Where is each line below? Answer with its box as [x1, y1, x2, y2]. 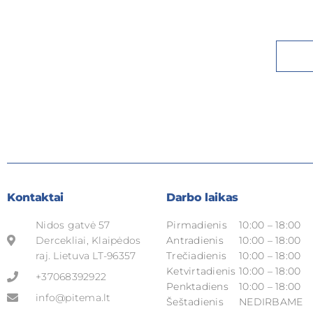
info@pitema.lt [36, 291, 111, 305]
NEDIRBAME [239, 296, 303, 309]
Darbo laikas [166, 191, 239, 205]
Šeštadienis [166, 296, 224, 309]
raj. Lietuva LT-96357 [36, 249, 136, 263]
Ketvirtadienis [166, 265, 236, 278]
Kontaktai [7, 191, 64, 205]
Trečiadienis [166, 249, 226, 263]
